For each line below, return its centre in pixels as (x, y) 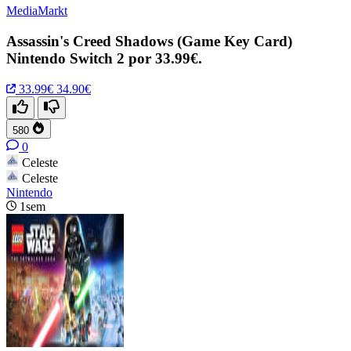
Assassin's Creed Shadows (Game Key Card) (149, 42)
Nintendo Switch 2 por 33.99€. (104, 59)
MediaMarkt (37, 11)
